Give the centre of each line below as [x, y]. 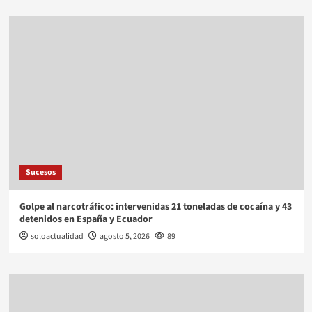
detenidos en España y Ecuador [86, 219]
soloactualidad [57, 236]
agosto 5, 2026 [124, 236]
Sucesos [40, 172]
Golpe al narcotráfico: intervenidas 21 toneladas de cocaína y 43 [155, 206]
